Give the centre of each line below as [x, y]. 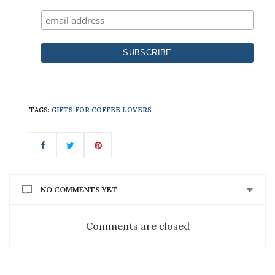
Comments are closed [137, 226]
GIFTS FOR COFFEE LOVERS [102, 110]
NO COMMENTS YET [79, 190]
